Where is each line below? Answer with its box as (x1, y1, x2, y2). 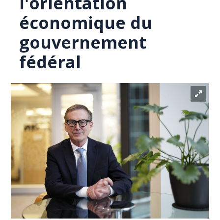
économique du (19, 11, 153, 34)
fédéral (19, 51, 82, 73)
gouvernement (19, 31, 147, 54)
